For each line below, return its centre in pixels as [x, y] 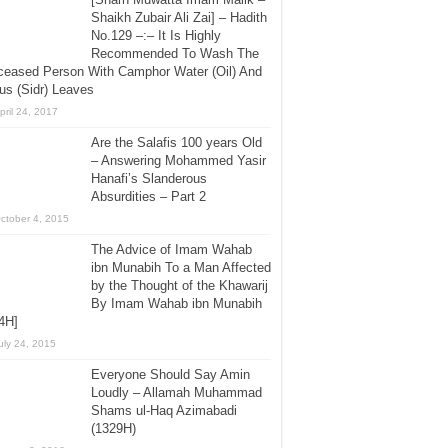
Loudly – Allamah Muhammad [176, 393]
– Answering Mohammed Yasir [178, 161]
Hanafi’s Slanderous [149, 179]
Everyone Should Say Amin [170, 375]
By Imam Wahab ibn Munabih [176, 304]
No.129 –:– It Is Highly [156, 36]
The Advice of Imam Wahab [171, 250]
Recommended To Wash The [175, 54]
